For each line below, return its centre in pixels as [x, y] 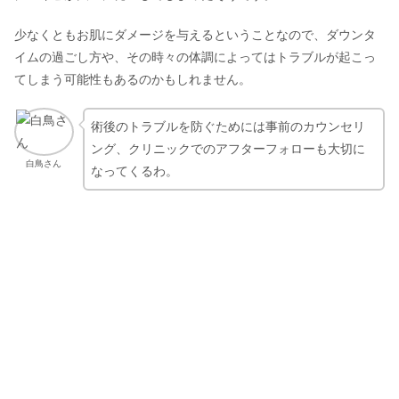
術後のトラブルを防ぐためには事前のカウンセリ [228, 127]
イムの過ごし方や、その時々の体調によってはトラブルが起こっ [195, 57]
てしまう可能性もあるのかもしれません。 [133, 79]
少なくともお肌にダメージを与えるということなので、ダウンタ [195, 34]
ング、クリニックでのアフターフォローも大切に [228, 149]
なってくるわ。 [134, 171]
